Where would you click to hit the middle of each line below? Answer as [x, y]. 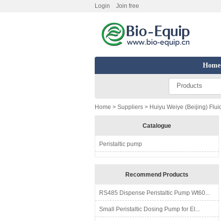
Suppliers [130, 107]
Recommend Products [157, 175]
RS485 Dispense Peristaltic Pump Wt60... [154, 193]
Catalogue [157, 126]
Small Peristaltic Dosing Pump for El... [149, 209]
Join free [128, 6]
